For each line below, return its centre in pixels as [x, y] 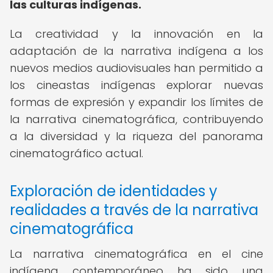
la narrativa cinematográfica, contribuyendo [136, 119]
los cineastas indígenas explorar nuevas [136, 85]
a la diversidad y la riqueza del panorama [136, 136]
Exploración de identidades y [114, 191]
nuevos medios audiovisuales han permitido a [136, 68]
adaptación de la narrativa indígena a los [136, 51]
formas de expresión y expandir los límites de [136, 102]
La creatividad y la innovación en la [136, 34]
